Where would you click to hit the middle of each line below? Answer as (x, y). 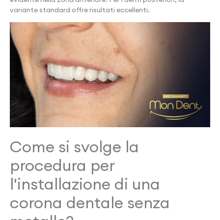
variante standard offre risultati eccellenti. (80, 10)
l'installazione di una (85, 184)
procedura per (62, 165)
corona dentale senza (90, 202)
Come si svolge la (74, 146)
